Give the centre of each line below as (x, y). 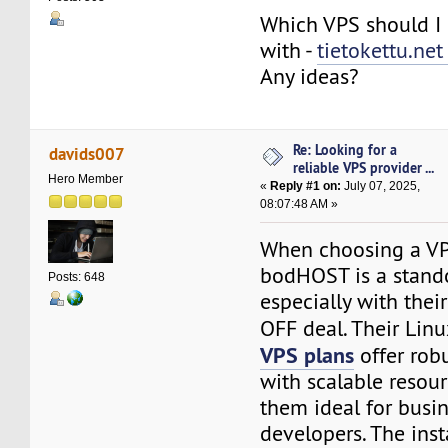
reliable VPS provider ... (364, 168)
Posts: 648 (77, 276)
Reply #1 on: (306, 186)
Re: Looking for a (345, 150)
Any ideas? (310, 76)
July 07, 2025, (381, 186)
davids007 (86, 153)
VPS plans (307, 355)
